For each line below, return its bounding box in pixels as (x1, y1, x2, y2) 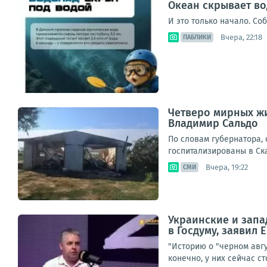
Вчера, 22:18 (221, 32, 262, 42)
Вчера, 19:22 (206, 162, 248, 172)
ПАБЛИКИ (183, 33, 211, 41)
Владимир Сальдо (168, 117, 258, 130)
